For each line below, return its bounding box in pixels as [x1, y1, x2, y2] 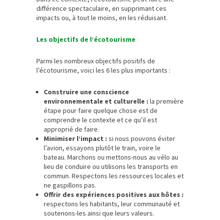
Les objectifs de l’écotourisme [36, 34, 136, 44]
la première [148, 96, 184, 106]
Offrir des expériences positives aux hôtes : [44, 190, 184, 199]
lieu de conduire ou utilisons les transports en [44, 162, 178, 171]
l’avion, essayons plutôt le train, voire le [44, 143, 161, 152]
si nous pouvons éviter [107, 134, 175, 143]
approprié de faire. [44, 124, 99, 134]
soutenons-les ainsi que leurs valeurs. [44, 208, 154, 218]
